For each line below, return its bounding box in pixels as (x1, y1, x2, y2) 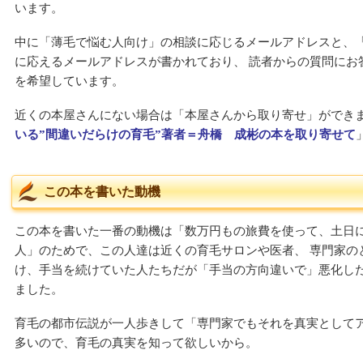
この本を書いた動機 (44, 185, 160, 199)
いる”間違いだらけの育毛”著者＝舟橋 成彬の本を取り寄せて (15, 128, 356, 141)
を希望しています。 (15, 75, 124, 88)
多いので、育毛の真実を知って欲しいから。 (15, 336, 258, 349)
